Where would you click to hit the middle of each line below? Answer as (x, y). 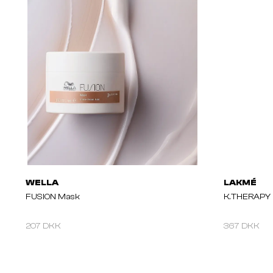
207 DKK (43, 226)
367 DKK (242, 226)
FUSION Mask (53, 197)
